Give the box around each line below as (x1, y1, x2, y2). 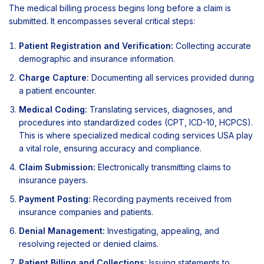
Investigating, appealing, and (105, 226, 219, 236)
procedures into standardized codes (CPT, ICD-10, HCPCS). (19, 117, 253, 128)
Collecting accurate (173, 41, 251, 51)
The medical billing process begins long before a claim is (9, 3, 231, 14)
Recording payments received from (91, 194, 232, 204)
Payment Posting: (19, 194, 91, 204)
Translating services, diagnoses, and (87, 104, 232, 115)
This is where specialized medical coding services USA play (19, 130, 253, 141)
